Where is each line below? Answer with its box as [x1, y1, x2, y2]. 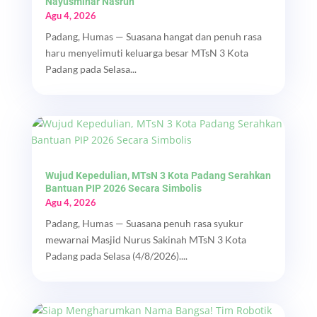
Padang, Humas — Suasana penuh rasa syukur [45, 217, 243, 230]
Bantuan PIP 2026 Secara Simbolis [45, 183, 202, 195]
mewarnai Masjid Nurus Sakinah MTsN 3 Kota [45, 234, 246, 246]
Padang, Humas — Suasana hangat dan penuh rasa [45, 30, 262, 43]
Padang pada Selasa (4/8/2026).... [45, 250, 188, 263]
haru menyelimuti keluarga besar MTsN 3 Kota [45, 47, 248, 59]
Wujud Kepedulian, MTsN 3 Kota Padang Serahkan [45, 170, 271, 182]
